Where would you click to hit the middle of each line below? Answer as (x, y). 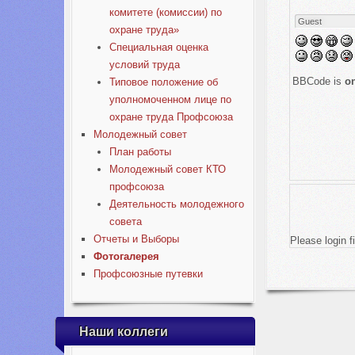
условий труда (144, 65)
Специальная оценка (158, 47)
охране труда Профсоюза (171, 117)
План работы (140, 152)
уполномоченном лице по (170, 99)
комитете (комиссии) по (165, 12)
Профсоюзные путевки (148, 274)
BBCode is (319, 82)
